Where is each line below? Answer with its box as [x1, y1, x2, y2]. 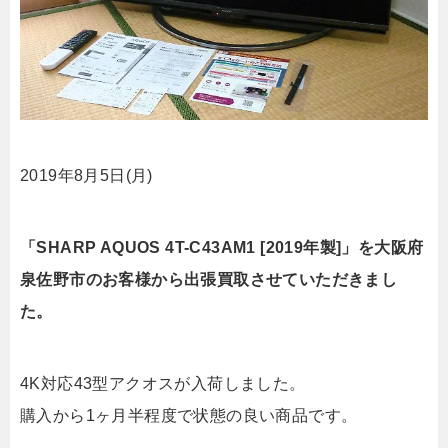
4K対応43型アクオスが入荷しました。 [20, 375, 306, 393]
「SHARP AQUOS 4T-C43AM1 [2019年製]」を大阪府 [20, 239, 424, 257]
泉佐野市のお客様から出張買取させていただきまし [20, 271, 398, 289]
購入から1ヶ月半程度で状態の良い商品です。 [20, 407, 358, 425]
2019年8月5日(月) [20, 167, 153, 185]
